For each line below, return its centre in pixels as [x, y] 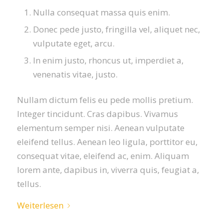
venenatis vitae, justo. [75, 74]
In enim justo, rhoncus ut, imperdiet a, [108, 60]
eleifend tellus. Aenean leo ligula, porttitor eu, [107, 142]
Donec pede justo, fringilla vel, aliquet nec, [116, 29]
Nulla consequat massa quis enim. [101, 12]
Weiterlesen [40, 205]
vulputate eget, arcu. [73, 43]
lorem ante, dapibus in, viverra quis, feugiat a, [108, 170]
